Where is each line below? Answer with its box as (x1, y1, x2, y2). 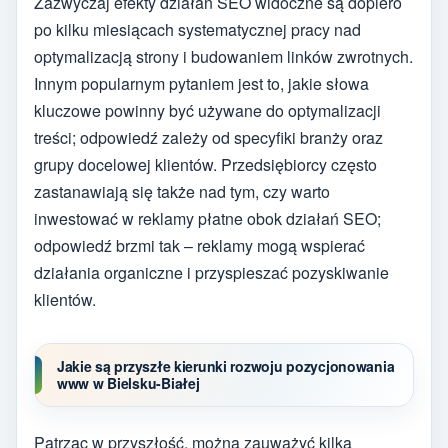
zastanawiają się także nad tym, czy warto (34, 180, 330, 204)
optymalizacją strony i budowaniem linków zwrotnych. (34, 45, 413, 69)
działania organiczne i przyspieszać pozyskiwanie (34, 261, 389, 285)
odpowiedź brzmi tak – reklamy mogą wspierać (34, 234, 365, 258)
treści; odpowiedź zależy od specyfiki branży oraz (34, 126, 383, 150)
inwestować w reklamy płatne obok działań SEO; (34, 207, 381, 231)
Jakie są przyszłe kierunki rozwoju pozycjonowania (57, 356, 395, 377)
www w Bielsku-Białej (57, 373, 200, 394)
